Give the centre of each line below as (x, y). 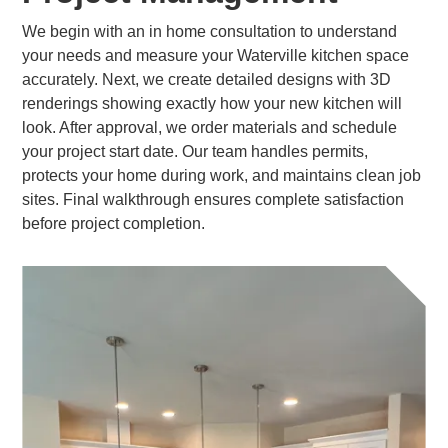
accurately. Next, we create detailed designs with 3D (207, 79)
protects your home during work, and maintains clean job (222, 175)
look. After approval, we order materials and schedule (210, 127)
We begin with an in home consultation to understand (210, 31)
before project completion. (114, 223)
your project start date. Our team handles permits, (195, 151)
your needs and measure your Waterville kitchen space (216, 55)
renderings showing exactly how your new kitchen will (212, 103)
